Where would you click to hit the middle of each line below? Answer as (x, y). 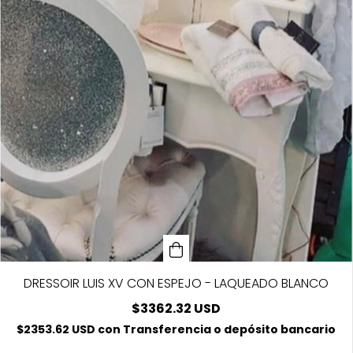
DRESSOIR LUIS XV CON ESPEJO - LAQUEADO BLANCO (176, 284)
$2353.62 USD (57, 330)
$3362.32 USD (176, 309)
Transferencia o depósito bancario (229, 330)
